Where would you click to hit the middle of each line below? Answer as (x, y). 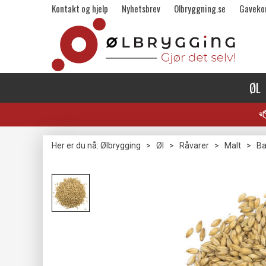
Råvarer (194, 145)
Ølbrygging (121, 145)
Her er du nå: (75, 145)
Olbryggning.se (200, 8)
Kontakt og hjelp (80, 8)
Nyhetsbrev (141, 8)
